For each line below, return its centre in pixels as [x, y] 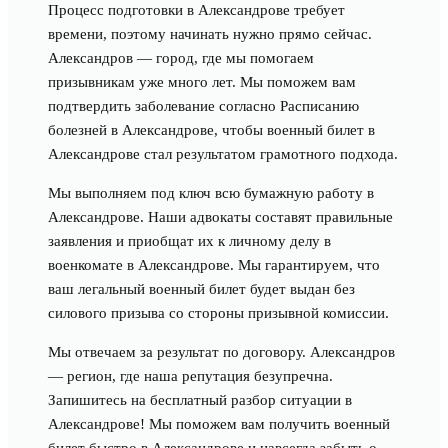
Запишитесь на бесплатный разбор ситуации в [200, 400]
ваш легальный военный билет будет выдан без [201, 289]
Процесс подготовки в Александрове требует [196, 10]
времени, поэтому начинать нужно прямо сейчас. [210, 34]
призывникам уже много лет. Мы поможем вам [202, 82]
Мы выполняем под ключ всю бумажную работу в [211, 193]
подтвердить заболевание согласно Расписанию [203, 106]
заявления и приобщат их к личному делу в [189, 241]
